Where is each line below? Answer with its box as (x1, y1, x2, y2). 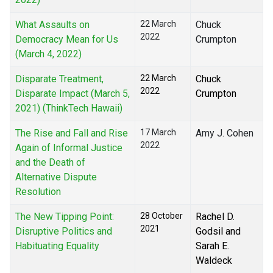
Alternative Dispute (15, 171, 97, 183)
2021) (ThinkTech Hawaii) (15, 102, 122, 115)
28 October (140, 211, 183, 221)
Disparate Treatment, (15, 73, 104, 85)
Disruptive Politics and (15, 225, 112, 238)
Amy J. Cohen (196, 127, 253, 140)
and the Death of (15, 157, 85, 169)
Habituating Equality (15, 240, 99, 252)
